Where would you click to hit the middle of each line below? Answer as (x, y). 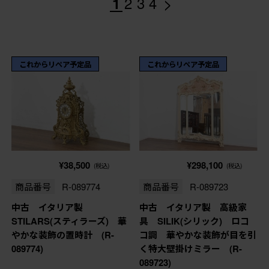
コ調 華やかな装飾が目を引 (198, 235)
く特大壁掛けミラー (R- (190, 249)
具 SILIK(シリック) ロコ (194, 221)
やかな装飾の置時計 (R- (62, 235)
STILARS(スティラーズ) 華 (69, 221)
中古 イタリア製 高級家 (193, 207)
